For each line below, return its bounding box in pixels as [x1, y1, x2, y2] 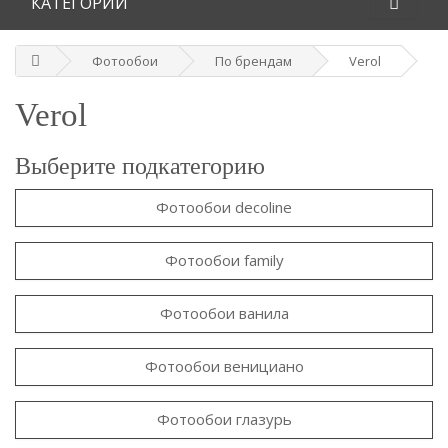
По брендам [215, 51, 292, 70]
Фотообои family [164, 250, 284, 271]
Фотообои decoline [156, 197, 292, 218]
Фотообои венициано [144, 356, 304, 377]
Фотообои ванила [159, 303, 289, 324]
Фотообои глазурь [156, 409, 292, 430]
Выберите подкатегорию [15, 152, 265, 179]
